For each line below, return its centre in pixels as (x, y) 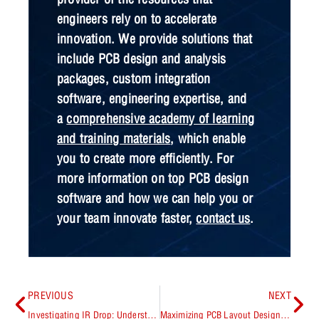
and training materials (114, 138)
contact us (223, 218)
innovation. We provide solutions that (155, 38)
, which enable (208, 138)
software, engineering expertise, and (152, 98)
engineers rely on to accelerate (137, 19)
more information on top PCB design (153, 178)
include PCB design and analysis (142, 58)
